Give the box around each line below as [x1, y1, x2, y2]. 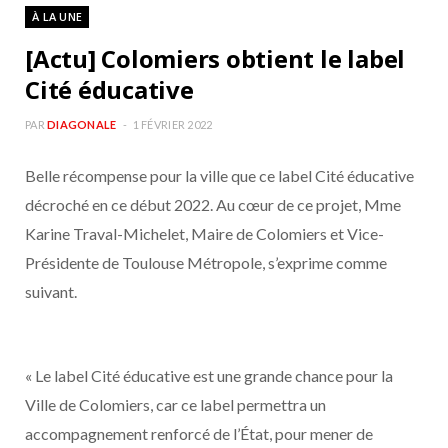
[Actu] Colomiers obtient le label [25, 42, 406, 75]
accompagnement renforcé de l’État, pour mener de [25, 424, 373, 443]
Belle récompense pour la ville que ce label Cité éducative [25, 166, 414, 185]
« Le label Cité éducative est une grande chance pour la [25, 366, 393, 385]
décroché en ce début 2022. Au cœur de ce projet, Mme [25, 195, 401, 214]
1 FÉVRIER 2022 [132, 118, 213, 131]
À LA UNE [32, 9, 83, 24]
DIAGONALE [47, 118, 117, 131]
